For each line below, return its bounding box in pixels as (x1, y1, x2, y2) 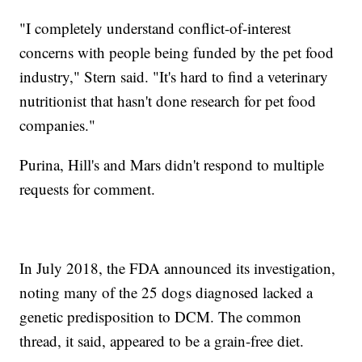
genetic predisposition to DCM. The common (19, 306, 302, 327)
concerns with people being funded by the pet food (19, 42, 335, 63)
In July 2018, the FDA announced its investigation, (19, 258, 336, 279)
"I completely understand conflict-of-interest (19, 18, 292, 39)
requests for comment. (19, 179, 156, 200)
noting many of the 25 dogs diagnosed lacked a (19, 282, 314, 303)
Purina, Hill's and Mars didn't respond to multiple (19, 154, 325, 175)
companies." (19, 115, 96, 136)
